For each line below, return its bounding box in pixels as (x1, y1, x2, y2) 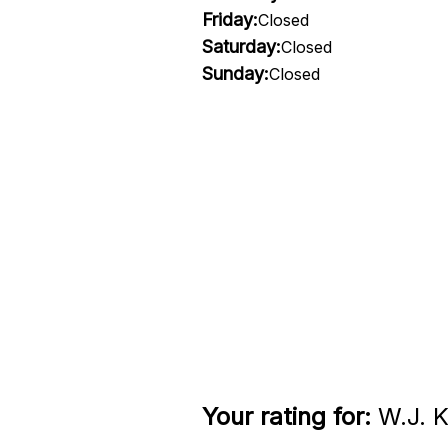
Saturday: (201, 36, 281, 57)
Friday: (201, 9, 258, 30)
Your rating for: (201, 402, 371, 431)
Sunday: (201, 63, 269, 84)
